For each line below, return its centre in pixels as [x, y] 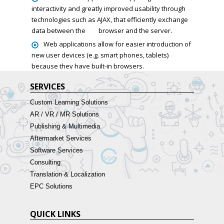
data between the [59, 31]
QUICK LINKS [55, 214]
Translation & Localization [67, 174]
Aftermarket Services [60, 138]
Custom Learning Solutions [69, 102]
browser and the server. [135, 31]
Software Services [56, 150]
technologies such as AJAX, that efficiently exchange [109, 20]
